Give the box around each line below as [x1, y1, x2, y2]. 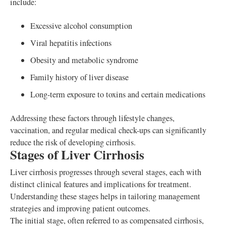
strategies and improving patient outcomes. [10, 203, 150, 214]
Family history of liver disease [30, 72, 129, 83]
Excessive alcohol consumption [30, 20, 132, 32]
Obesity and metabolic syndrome [30, 54, 138, 66]
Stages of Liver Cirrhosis [10, 145, 144, 164]
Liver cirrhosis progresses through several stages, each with [10, 166, 201, 178]
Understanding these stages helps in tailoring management [10, 191, 200, 202]
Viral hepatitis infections [30, 37, 111, 49]
